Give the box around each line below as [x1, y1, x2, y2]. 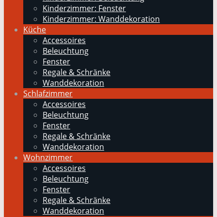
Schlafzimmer [23, 88, 73, 99]
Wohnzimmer [23, 152, 73, 163]
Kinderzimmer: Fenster [43, 3, 126, 14]
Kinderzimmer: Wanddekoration [43, 14, 160, 24]
